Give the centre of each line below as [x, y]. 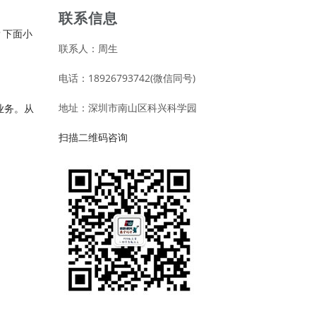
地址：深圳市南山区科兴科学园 [127, 107]
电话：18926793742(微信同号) [127, 78]
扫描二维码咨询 [93, 137]
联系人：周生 [88, 48]
